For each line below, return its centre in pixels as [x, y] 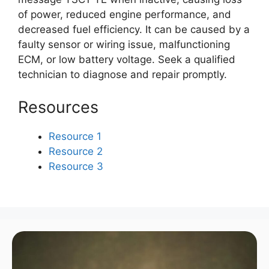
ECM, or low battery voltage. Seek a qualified [127, 59]
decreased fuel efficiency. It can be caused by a [134, 29]
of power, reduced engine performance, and [125, 14]
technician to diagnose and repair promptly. [122, 74]
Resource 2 [76, 151]
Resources [58, 107]
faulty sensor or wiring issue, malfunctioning [124, 44]
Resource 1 [75, 136]
